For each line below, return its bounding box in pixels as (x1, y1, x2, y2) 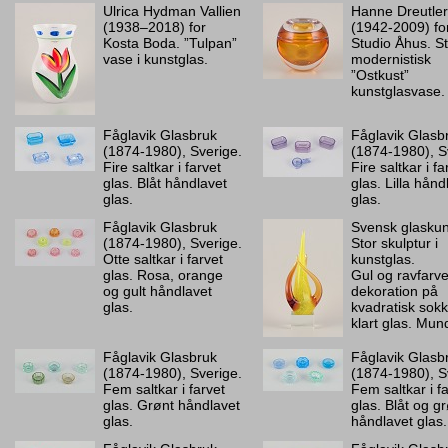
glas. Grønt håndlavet (103, 397, 240, 413)
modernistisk (351, 51, 431, 67)
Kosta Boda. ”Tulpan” (103, 35, 237, 51)
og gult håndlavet (103, 283, 212, 299)
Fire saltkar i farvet (103, 159, 221, 175)
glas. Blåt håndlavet (103, 175, 227, 191)
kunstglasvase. (351, 83, 445, 99)
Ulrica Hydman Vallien (103, 3, 241, 19)
